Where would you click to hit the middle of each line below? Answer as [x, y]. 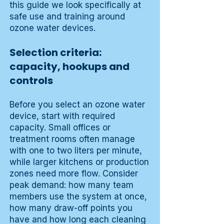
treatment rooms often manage [72, 139]
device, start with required [62, 116]
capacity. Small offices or [60, 128]
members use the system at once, [78, 197]
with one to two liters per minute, [76, 151]
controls [31, 81]
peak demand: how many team [71, 185]
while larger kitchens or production [79, 162]
